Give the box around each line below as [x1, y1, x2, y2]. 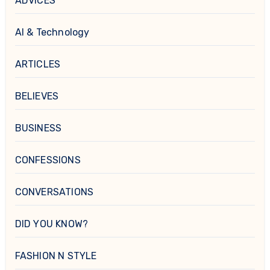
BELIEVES [14, 90, 59, 102]
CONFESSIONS [14, 154, 81, 166]
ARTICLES [14, 58, 61, 71]
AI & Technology [14, 27, 90, 39]
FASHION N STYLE [14, 250, 97, 262]
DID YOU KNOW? [14, 218, 89, 230]
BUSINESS [14, 122, 62, 134]
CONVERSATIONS [14, 186, 94, 198]
